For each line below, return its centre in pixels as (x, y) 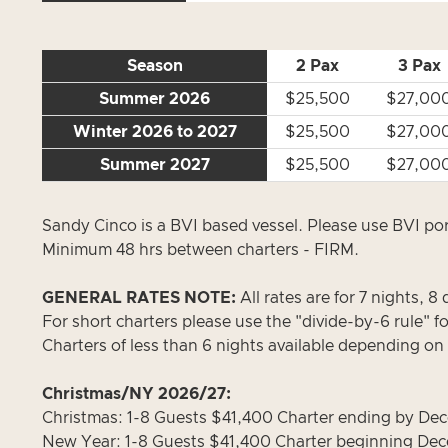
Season (154, 66)
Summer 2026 (154, 99)
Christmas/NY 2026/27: (136, 394)
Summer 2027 (154, 165)
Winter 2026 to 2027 (154, 132)
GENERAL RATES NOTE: (139, 298)
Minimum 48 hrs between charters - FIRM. (200, 250)
